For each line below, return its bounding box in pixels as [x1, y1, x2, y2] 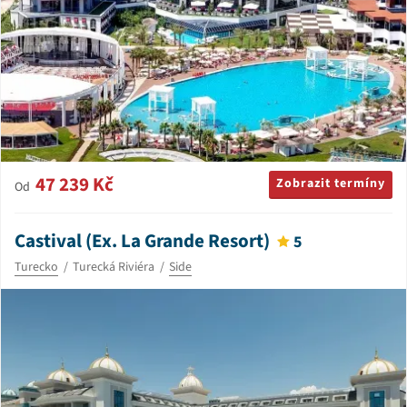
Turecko [15, 257, 58, 276]
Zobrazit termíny [276, 174, 385, 193]
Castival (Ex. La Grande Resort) [15, 226, 270, 254]
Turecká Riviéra [73, 257, 154, 276]
